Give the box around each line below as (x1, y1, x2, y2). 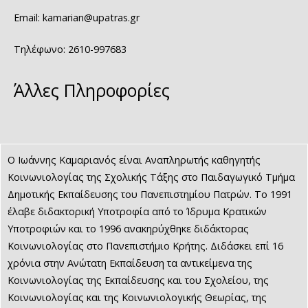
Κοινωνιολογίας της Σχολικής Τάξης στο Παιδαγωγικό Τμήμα (8, 170, 295, 184)
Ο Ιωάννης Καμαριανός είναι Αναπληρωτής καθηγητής (8, 153, 263, 167)
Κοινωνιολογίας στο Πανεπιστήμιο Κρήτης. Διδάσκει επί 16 (8, 239, 283, 253)
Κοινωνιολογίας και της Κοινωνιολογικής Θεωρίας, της (8, 291, 267, 305)
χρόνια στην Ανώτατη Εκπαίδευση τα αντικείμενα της (8, 256, 252, 270)
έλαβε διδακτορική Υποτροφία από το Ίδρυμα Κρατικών (8, 205, 267, 219)
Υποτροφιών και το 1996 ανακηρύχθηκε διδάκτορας (8, 222, 249, 236)
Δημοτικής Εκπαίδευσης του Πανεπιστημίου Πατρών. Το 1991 (8, 188, 292, 201)
